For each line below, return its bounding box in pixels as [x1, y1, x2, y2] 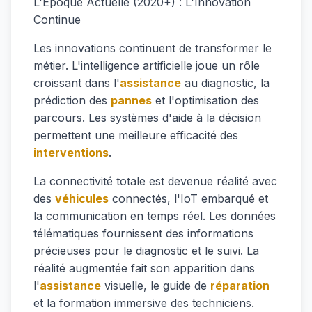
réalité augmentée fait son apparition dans [33, 261, 255, 275]
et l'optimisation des [152, 93, 259, 107]
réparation [210, 279, 270, 292]
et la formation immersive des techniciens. [33, 296, 254, 310]
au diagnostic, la [181, 76, 270, 90]
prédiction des [33, 93, 111, 107]
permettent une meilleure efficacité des [33, 128, 238, 142]
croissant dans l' [33, 76, 120, 90]
